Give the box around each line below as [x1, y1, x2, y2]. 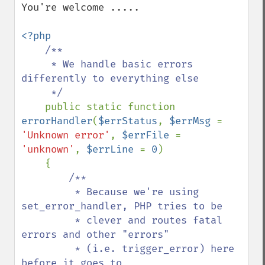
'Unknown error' [21, 129, 110, 141]
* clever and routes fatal [21, 214, 75, 227]
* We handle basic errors [21, 58, 51, 70]
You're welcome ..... [21, 1, 140, 14]
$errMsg [169, 115, 216, 127]
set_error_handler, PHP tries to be [21, 200, 222, 212]
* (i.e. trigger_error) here [21, 243, 75, 255]
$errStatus [98, 115, 157, 127]
